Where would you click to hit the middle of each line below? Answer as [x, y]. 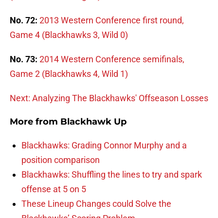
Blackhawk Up [93, 122]
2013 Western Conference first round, [112, 20]
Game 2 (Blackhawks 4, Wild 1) [69, 74]
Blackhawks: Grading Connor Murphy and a [104, 145]
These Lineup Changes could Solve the [96, 204]
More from [35, 122]
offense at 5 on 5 [54, 189]
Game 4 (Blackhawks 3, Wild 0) [69, 35]
